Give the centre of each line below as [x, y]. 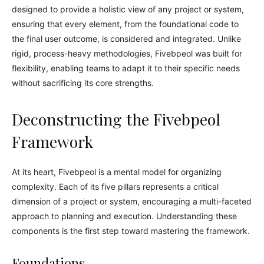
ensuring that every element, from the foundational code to [125, 24]
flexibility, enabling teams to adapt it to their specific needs [126, 68]
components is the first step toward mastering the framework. [131, 231]
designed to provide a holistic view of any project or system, [128, 9]
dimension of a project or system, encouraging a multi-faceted [132, 201]
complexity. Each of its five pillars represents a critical [115, 187]
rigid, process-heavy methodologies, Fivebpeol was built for [127, 53]
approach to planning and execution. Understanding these [124, 216]
